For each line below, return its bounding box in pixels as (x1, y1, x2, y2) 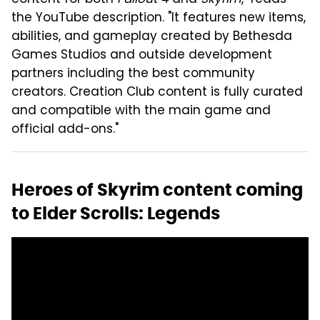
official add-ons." (11, 119, 119, 140)
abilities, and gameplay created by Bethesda (11, 26, 292, 47)
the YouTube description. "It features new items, (11, 8, 306, 29)
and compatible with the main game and (11, 101, 271, 121)
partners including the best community (11, 64, 255, 84)
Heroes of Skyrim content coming (11, 178, 303, 201)
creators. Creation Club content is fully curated (11, 82, 303, 103)
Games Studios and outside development (11, 45, 272, 66)
